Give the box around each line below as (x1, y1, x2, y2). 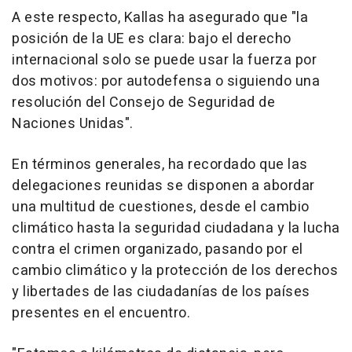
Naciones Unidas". (12, 113, 134, 135)
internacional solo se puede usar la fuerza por (12, 49, 317, 71)
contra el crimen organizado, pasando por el (12, 239, 303, 261)
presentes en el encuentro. (12, 302, 190, 324)
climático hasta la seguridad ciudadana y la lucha (12, 218, 340, 240)
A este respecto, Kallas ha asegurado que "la (12, 7, 308, 29)
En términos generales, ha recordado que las (12, 154, 308, 176)
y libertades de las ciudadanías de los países (12, 281, 310, 303)
